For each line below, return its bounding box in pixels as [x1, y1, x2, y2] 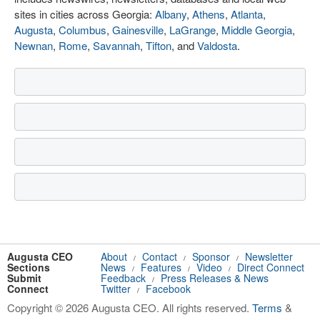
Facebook [146, 281, 191, 296]
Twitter [101, 281, 131, 296]
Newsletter [245, 249, 293, 264]
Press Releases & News [161, 271, 269, 285]
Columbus [59, 22, 106, 37]
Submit [7, 271, 41, 285]
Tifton [146, 38, 171, 53]
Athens [192, 6, 225, 21]
